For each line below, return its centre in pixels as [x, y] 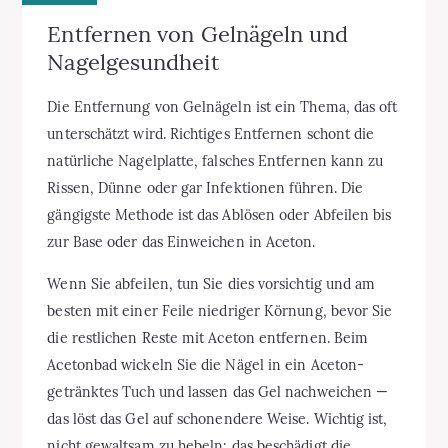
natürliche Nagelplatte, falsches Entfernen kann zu [215, 160]
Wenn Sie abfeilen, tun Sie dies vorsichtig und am [211, 283]
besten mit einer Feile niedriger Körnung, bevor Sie [220, 310]
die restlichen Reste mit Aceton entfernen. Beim [208, 337]
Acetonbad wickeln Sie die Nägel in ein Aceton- [206, 364]
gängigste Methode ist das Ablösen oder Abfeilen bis [219, 214]
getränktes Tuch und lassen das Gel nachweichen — [218, 391]
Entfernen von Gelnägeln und [198, 33]
